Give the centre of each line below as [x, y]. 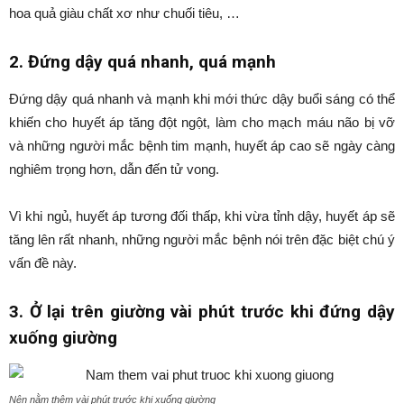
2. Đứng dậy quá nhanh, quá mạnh [145, 62]
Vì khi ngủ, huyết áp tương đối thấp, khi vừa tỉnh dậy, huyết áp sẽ [202, 216]
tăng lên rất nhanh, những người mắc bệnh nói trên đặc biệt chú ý [202, 239]
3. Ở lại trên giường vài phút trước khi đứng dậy [202, 312]
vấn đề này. [43, 263]
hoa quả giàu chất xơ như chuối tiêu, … [124, 13]
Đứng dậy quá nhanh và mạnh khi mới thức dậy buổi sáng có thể [202, 99]
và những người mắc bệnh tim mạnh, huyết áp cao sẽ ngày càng [202, 146]
